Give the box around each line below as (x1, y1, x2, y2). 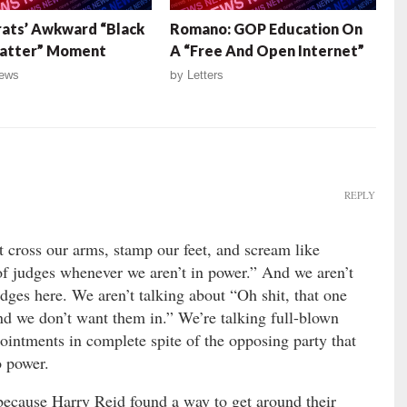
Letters (187, 68, 224, 83)
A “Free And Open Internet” (170, 42, 365, 60)
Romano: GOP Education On (170, 20, 363, 38)
